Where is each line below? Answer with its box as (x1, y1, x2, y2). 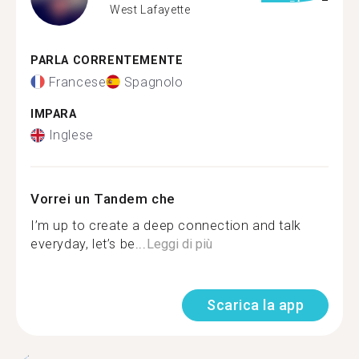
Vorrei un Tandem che (30, 191, 175, 207)
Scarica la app (207, 296, 304, 313)
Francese (48, 74, 107, 90)
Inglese (48, 127, 94, 143)
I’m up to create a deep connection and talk (30, 218, 301, 233)
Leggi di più (146, 236, 212, 252)
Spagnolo (123, 74, 184, 90)
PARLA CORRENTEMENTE (30, 54, 184, 67)
